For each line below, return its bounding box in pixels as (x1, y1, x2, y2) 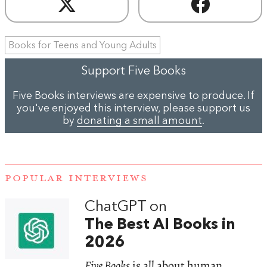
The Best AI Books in (85, 217, 236, 232)
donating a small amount (77, 116, 202, 126)
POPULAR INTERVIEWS (5, 171, 148, 185)
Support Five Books (81, 65, 186, 77)
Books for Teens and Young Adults (8, 41, 157, 51)
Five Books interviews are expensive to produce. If (13, 91, 254, 101)
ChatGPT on (85, 199, 167, 215)
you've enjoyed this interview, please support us (17, 103, 250, 114)
